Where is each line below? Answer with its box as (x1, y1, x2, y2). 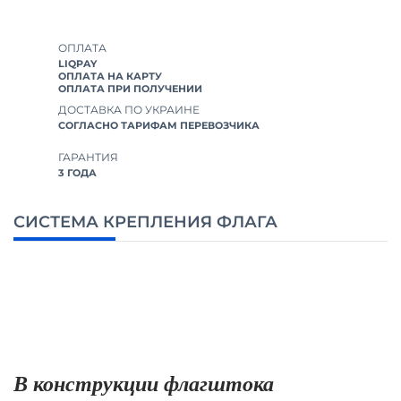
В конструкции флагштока (13, 371, 274, 396)
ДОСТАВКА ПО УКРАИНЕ (58, 103, 200, 117)
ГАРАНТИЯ (58, 150, 118, 165)
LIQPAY (58, 56, 97, 70)
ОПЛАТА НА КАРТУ (58, 69, 162, 82)
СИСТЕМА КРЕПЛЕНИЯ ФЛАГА (13, 211, 277, 232)
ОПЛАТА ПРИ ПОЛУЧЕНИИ (58, 81, 202, 95)
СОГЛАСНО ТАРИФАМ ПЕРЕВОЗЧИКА (58, 119, 260, 132)
